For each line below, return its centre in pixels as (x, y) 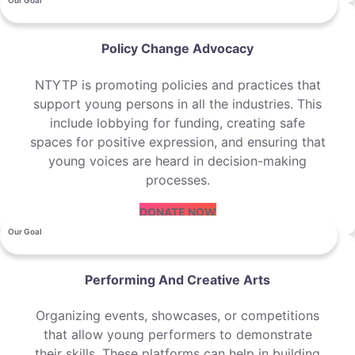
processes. (177, 179)
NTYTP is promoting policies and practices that (177, 84)
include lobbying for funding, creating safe (177, 122)
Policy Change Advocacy (177, 49)
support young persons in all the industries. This (177, 103)
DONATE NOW (177, 212)
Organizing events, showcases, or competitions (177, 316)
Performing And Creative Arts (177, 279)
